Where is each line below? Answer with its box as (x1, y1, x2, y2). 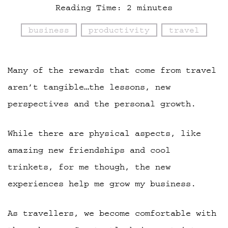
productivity (89, 25, 150, 35)
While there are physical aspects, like (8, 128, 201, 138)
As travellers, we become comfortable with (8, 208, 216, 218)
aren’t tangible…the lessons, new (8, 82, 170, 92)
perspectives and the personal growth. (8, 99, 196, 108)
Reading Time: (55, 3, 122, 12)
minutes (137, 3, 173, 12)
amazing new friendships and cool (8, 145, 170, 155)
